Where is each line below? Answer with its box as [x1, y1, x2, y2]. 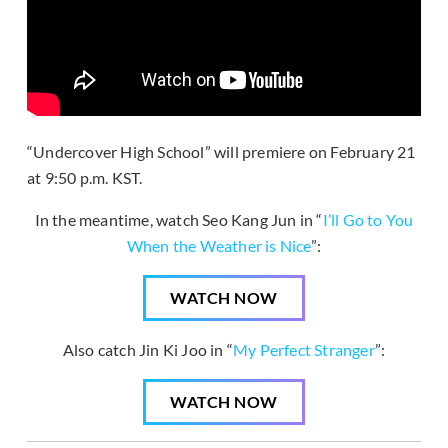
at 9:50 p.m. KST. [27, 168, 143, 188]
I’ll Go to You [322, 210, 414, 230]
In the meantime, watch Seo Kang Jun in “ [34, 210, 323, 230]
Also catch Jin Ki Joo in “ [62, 340, 233, 360]
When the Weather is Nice [126, 236, 311, 256]
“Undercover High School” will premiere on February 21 [27, 142, 416, 162]
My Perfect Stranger [232, 340, 375, 360]
